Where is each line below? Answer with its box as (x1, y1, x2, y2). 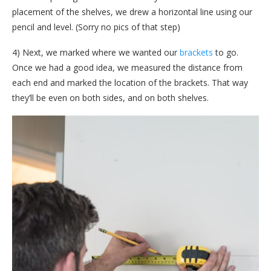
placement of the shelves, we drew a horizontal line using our (12, 6, 252, 18)
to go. (213, 47, 238, 59)
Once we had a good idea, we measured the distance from (12, 62, 243, 74)
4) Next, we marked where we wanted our (12, 47, 180, 59)
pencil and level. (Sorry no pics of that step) (12, 21, 180, 33)
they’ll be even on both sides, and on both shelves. (12, 92, 209, 104)
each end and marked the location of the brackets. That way (12, 77, 248, 89)
